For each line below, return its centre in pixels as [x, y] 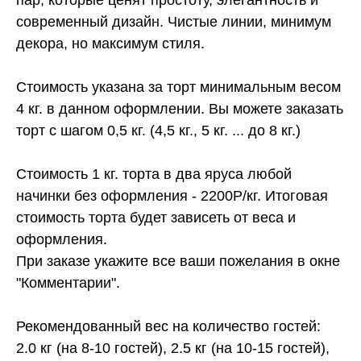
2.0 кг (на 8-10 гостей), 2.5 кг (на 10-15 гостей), [173, 348]
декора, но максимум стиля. [110, 43]
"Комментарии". [68, 282]
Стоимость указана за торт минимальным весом [178, 87]
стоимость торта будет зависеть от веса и [156, 217]
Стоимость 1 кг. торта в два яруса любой [154, 174]
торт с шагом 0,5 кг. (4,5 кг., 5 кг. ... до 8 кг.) [158, 130]
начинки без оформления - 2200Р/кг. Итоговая [172, 195]
